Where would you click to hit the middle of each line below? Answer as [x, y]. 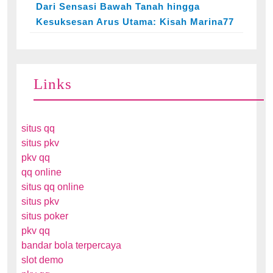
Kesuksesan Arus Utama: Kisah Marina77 [135, 22]
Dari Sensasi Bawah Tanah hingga [118, 6]
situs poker [45, 216]
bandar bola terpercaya [71, 245]
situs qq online [53, 187]
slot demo [42, 260]
